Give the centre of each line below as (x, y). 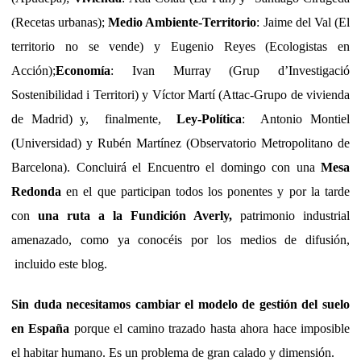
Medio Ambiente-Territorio (183, 23)
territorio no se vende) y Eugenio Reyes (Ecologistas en (180, 47)
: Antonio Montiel (296, 119)
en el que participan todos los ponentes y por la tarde (205, 192)
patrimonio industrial (295, 216)
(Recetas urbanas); (60, 23)
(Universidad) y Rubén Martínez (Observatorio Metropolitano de (180, 143)
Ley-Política (209, 119)
